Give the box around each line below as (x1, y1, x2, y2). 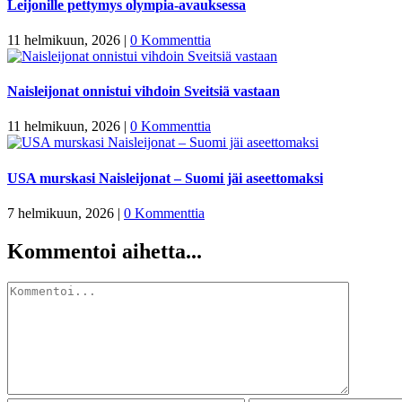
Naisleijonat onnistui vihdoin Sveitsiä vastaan (7, 83, 280, 100)
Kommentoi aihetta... (7, 239, 202, 263)
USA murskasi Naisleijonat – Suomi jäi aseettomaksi (7, 170, 323, 186)
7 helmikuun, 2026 (7, 205, 114, 221)
